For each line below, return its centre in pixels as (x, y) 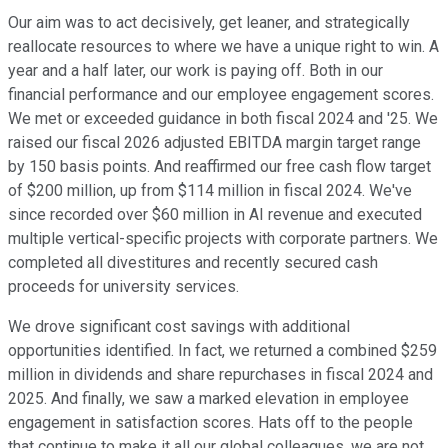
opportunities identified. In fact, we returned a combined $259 (222, 350)
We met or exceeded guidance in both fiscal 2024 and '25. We (223, 118)
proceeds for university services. (123, 286)
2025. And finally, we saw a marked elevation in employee (208, 398)
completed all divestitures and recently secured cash (193, 262)
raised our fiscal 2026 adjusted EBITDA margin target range (214, 142)
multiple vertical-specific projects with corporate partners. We (223, 238)
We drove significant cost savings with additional (179, 326)
